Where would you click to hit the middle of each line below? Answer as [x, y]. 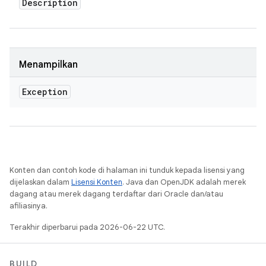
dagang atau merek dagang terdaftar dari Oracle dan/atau [116, 194]
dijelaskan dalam [40, 182]
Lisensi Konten [97, 182]
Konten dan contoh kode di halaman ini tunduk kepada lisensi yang [127, 170]
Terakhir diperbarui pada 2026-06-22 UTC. [87, 227]
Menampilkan [48, 65]
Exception [45, 92]
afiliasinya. [28, 206]
